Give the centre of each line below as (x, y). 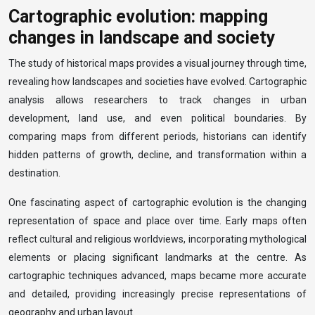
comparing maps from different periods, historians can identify (157, 136)
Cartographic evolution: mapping (138, 17)
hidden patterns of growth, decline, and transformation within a (157, 155)
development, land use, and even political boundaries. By (157, 118)
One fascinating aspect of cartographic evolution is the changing (157, 202)
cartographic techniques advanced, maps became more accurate (157, 276)
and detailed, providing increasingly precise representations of (157, 294)
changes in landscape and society (142, 38)
